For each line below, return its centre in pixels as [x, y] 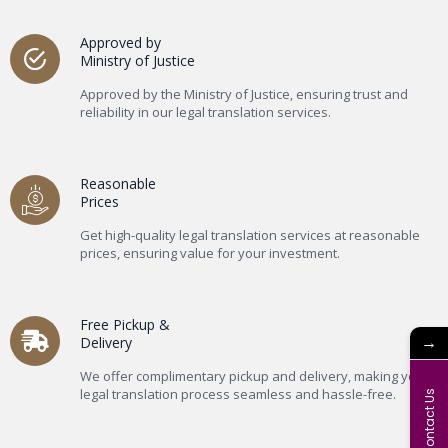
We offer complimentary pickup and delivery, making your [254, 376]
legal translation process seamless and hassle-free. [238, 394]
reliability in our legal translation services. [205, 112]
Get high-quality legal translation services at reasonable [250, 235]
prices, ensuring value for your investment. [210, 253]
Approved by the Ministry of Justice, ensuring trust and [244, 94]
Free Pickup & [125, 325]
